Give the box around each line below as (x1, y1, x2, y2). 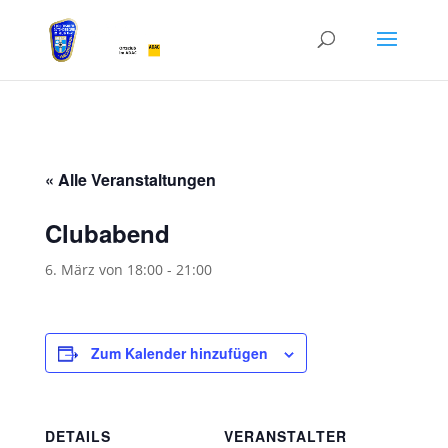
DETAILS (44, 426, 111, 446)
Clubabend (44, 216, 170, 250)
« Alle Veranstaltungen (44, 168, 216, 191)
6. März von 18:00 (44, 260, 163, 279)
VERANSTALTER (224, 426, 347, 446)
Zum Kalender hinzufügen (90, 343, 268, 363)
